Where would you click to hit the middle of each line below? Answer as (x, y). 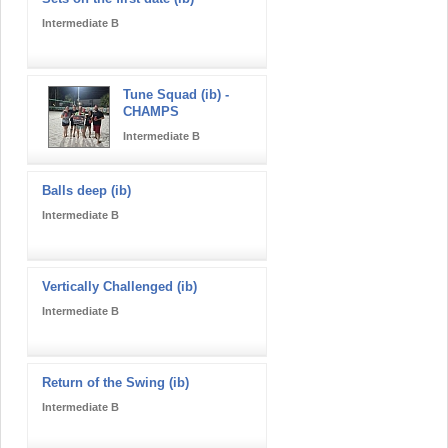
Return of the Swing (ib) (115, 382)
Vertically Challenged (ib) (119, 286)
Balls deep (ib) (86, 190)
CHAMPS (151, 111)
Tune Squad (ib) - (176, 94)
